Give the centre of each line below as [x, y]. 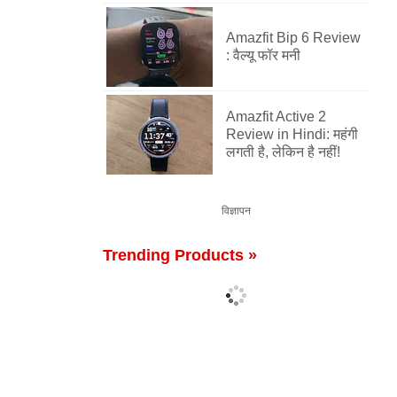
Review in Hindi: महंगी [292, 134]
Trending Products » [180, 255]
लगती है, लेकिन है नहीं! [283, 152]
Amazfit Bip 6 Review [293, 38]
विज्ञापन [236, 211]
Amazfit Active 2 [276, 117]
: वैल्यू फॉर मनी [263, 55]
